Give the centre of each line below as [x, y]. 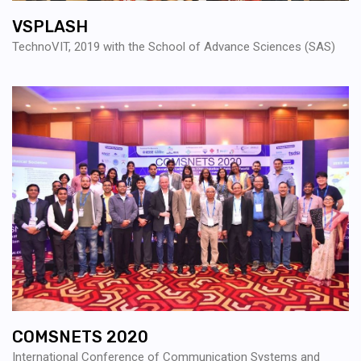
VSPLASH [50, 27]
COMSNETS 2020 [80, 336]
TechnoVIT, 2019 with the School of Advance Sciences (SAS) [174, 47]
